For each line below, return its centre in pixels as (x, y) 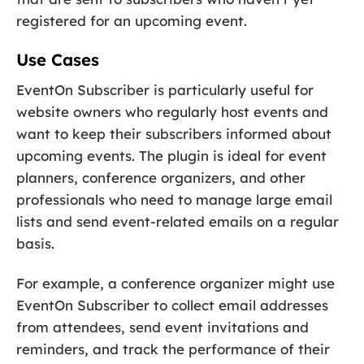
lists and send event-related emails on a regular (178, 222)
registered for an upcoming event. (132, 20)
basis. (35, 244)
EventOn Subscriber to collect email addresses (172, 305)
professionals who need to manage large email (174, 200)
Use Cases (58, 59)
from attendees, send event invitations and (162, 327)
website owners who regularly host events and (172, 112)
